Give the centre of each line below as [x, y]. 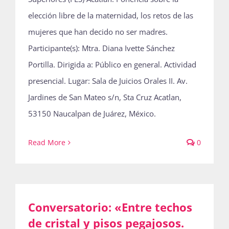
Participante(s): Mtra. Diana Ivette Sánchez [101, 48]
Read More [47, 142]
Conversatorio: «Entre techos [110, 207]
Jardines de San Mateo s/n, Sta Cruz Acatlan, [105, 97]
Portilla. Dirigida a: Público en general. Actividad [112, 64]
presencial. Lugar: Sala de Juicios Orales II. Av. [108, 81]
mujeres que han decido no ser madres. [98, 32]
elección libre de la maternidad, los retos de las [111, 15]
